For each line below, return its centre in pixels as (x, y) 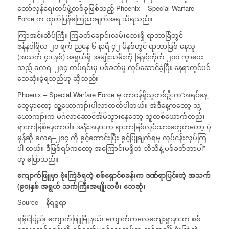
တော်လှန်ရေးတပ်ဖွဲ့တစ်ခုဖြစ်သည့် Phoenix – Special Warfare (106, 8)
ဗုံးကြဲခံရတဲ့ (77, 175)
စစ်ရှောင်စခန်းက (119, 175)
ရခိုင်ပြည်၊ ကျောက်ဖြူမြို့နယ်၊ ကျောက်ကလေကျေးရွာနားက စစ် (109, 218)
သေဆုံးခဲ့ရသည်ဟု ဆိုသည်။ (58, 78)
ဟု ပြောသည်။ (38, 158)
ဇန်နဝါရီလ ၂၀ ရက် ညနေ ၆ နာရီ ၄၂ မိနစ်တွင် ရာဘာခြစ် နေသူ (106, 45)
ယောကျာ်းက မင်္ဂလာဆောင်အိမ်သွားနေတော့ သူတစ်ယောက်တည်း (111, 116)
